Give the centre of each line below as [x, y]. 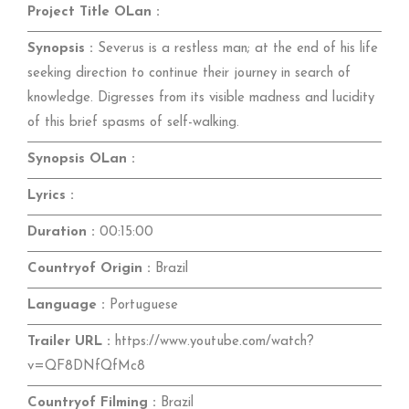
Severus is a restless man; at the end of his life [236, 48]
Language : [66, 305]
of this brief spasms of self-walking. [133, 122]
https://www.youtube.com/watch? [212, 341]
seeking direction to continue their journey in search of [189, 73]
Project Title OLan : [94, 12]
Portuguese [142, 305]
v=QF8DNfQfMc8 [86, 366]
